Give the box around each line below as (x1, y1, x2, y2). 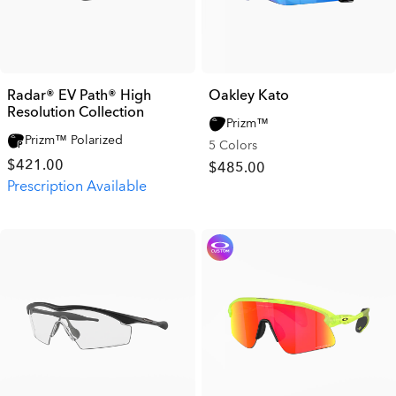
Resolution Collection (7, 102, 144, 122)
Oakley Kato (208, 85, 289, 105)
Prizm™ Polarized (25, 131, 123, 148)
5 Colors (208, 136, 257, 154)
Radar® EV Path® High (7, 85, 151, 105)
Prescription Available (7, 176, 147, 196)
